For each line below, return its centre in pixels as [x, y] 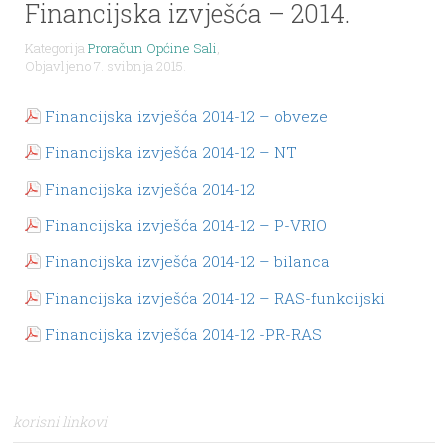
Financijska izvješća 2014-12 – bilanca [187, 261]
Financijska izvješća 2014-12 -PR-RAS [183, 334]
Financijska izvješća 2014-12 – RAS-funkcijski [214, 297]
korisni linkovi [60, 422]
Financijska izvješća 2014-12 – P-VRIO [185, 224]
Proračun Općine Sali [152, 47]
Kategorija [56, 47]
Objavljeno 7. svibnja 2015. [105, 65]
